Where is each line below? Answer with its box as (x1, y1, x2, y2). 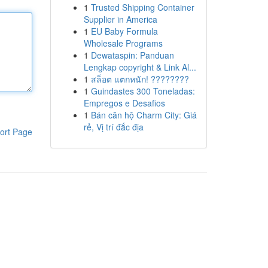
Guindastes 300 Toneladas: (90, 85, 195, 97)
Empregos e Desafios (83, 97, 165, 109)
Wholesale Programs (83, 37, 163, 49)
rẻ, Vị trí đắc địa (83, 121, 144, 133)
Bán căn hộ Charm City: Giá (90, 109, 197, 121)
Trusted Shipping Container (90, 1, 194, 13)
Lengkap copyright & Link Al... (83, 61, 196, 73)
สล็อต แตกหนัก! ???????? (90, 73, 189, 85)
